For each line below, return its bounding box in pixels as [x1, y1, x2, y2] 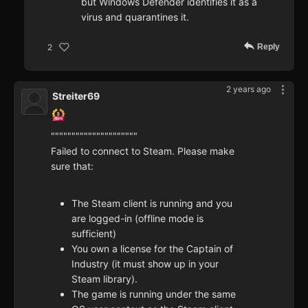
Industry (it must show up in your [71, 258, 219, 270]
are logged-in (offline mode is [71, 212, 203, 225]
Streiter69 [52, 90, 100, 102]
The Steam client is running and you [71, 197, 232, 210]
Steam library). [71, 273, 137, 285]
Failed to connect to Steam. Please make [51, 145, 234, 157]
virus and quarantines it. [81, 11, 189, 23]
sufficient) [71, 228, 116, 240]
